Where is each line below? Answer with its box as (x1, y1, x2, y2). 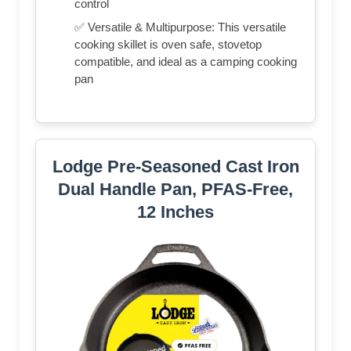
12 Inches (137, 201, 214, 222)
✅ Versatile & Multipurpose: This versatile (74, 20, 286, 34)
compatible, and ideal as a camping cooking (74, 54, 297, 68)
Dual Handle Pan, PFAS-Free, (58, 179, 293, 199)
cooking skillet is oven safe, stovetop (74, 37, 262, 51)
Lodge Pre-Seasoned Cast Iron (52, 156, 299, 176)
